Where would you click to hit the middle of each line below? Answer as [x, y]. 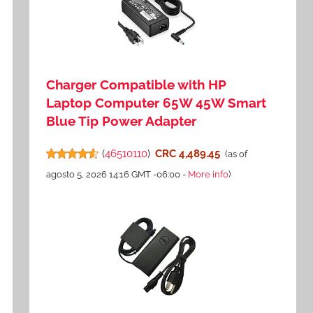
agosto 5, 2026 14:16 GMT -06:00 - [117, 175]
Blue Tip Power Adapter [122, 121]
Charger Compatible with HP [136, 85]
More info [209, 175]
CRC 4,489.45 [187, 154]
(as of [236, 154]
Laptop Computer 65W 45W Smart [156, 103]
